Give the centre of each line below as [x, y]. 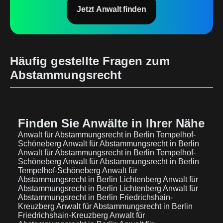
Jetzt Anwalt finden [111, 9]
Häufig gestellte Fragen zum [90, 61]
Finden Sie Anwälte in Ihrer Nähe [111, 123]
